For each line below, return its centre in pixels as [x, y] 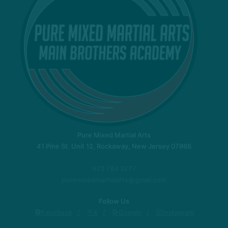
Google [130, 212]
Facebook [56, 212]
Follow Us [114, 201]
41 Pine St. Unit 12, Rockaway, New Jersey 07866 [114, 146]
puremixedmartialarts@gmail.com [114, 179]
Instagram [178, 212]
